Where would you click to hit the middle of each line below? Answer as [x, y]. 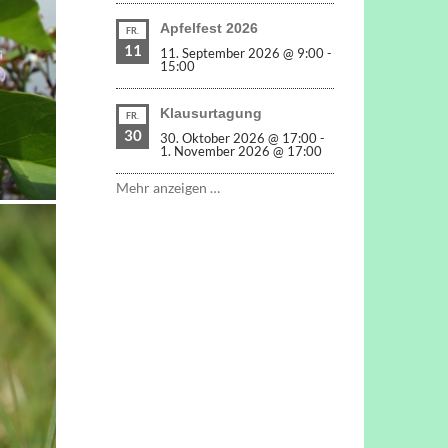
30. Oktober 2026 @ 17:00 [238, 138]
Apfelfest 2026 [208, 28]
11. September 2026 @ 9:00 [241, 53]
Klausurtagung [210, 113]
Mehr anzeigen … [168, 187]
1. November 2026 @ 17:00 [240, 151]
